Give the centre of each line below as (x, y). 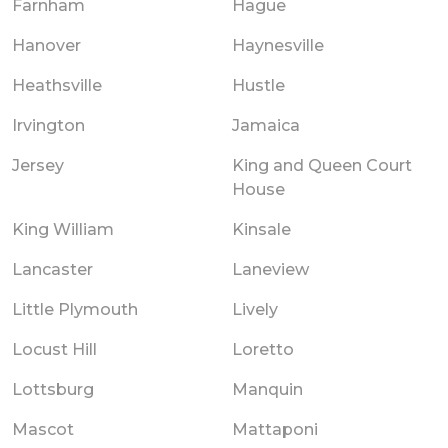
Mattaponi (275, 429)
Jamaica (266, 125)
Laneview (270, 269)
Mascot (43, 429)
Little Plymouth (75, 309)
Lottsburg (53, 389)
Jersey (38, 165)
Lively (255, 309)
